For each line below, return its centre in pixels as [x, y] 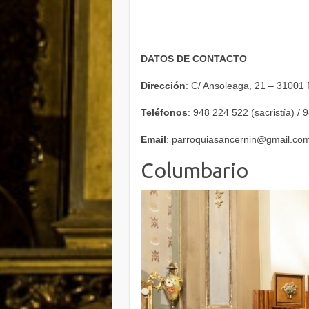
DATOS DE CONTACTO [194, 58]
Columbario [195, 170]
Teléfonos [165, 112]
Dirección [163, 85]
